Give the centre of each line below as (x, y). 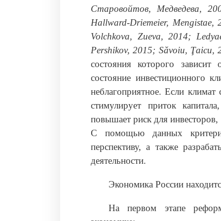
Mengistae (192, 23)
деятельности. (118, 161)
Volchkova (110, 37)
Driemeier (148, 23)
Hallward (109, 23)
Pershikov (109, 50)
